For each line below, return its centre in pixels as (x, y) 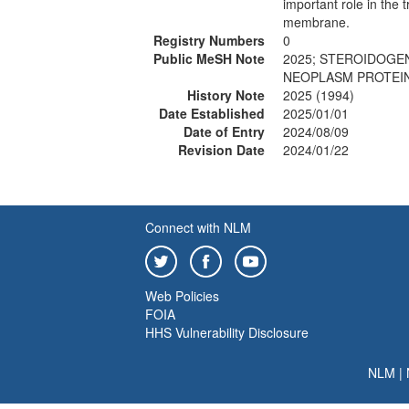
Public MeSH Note (209, 58)
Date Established (212, 113)
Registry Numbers (209, 40)
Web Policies (182, 296)
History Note (226, 95)
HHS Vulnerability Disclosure (227, 332)
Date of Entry (224, 131)
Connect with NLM (198, 227)
